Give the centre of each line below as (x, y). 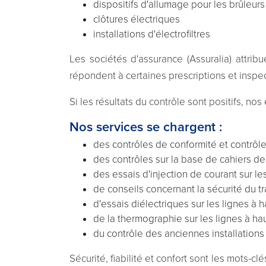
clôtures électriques (137, 19)
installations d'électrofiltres (152, 34)
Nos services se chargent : (146, 127)
